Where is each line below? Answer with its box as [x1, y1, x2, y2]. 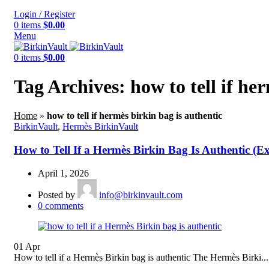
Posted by [38, 189, 75, 200]
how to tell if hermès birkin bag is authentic [47, 110, 222, 121]
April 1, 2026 [38, 168, 89, 178]
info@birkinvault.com [99, 189, 183, 200]
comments [45, 200, 83, 211]
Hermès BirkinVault [62, 121, 138, 132]
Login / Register [14, 8, 75, 19]
